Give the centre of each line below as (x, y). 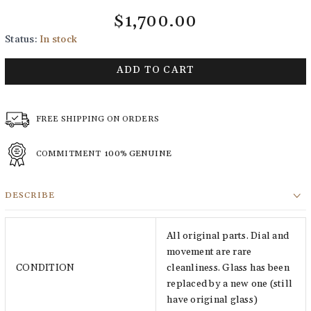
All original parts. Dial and (228, 236)
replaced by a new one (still (229, 284)
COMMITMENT (70, 154)
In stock (58, 40)
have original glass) (212, 300)
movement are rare (209, 252)
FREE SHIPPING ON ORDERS (98, 119)
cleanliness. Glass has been (228, 268)
